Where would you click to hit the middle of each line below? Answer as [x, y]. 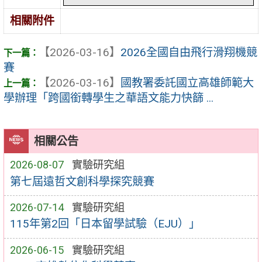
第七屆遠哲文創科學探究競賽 [82, 181]
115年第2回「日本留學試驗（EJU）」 [105, 224]
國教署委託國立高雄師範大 [187, 83]
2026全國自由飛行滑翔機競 [189, 53]
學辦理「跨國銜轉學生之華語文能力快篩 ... [108, 98]
